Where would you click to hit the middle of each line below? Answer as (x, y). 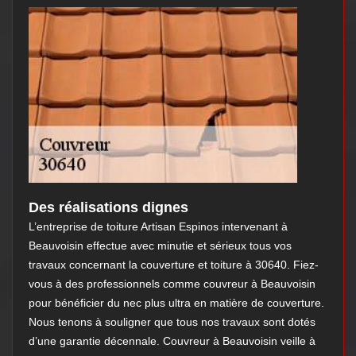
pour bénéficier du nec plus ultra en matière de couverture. (176, 303)
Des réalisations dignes (108, 208)
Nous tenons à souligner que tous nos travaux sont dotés (172, 322)
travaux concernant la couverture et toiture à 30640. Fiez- (174, 265)
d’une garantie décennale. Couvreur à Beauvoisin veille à (172, 341)
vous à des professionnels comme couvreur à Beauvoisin (172, 284)
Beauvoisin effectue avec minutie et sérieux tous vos (160, 246)
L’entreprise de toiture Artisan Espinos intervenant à (158, 227)
